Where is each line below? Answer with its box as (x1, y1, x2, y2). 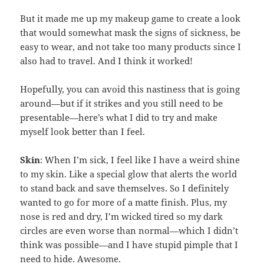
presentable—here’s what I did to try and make (20, 111, 218, 124)
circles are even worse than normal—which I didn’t (20, 225, 239, 237)
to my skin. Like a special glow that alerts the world (20, 168, 237, 180)
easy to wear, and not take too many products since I (20, 41, 242, 53)
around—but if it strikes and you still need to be (20, 97, 223, 110)
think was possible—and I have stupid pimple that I (20, 239, 239, 251)
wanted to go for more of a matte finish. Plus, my (20, 196, 227, 209)
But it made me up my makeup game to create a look (20, 12, 241, 25)
